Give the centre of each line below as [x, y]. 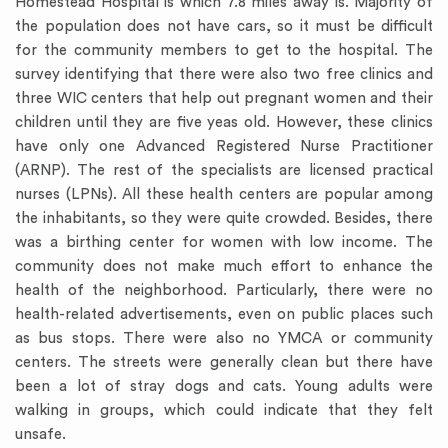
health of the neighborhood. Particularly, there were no [224, 290]
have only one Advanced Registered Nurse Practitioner [224, 146]
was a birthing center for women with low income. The [224, 242]
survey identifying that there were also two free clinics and [224, 74]
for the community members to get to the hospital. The [224, 50]
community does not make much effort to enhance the [224, 266]
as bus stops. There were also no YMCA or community [224, 338]
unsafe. [40, 434]
